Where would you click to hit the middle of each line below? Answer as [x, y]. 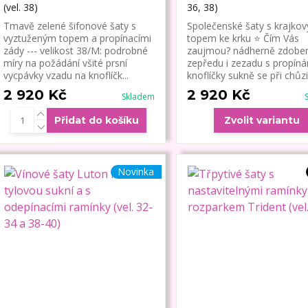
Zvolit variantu [262, 121]
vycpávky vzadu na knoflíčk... [66, 76]
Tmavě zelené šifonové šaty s [69, 26]
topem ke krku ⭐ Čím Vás [243, 38]
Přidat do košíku [97, 121]
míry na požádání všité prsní [65, 63]
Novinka [136, 172]
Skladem [138, 97]
